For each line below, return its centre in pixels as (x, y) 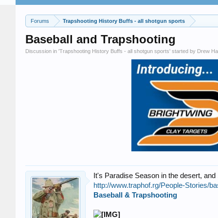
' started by (183, 51)
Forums (40, 21)
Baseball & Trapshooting (135, 195)
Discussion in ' (42, 51)
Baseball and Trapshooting (100, 39)
